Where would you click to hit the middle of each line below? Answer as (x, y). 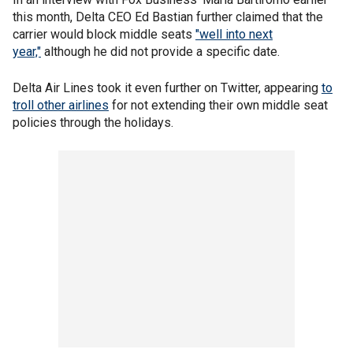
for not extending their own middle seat (218, 105)
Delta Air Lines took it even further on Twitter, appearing (167, 87)
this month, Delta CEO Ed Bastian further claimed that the (168, 17)
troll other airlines (61, 105)
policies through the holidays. (93, 122)
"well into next (234, 34)
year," (27, 51)
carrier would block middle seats (104, 34)
